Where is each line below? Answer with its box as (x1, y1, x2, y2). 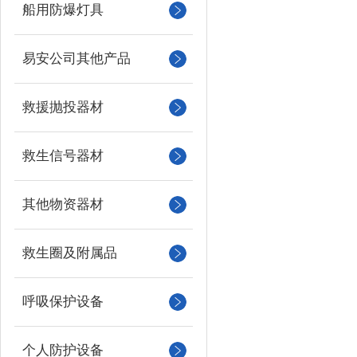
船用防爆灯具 (22, 2, 104, 18)
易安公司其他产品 (22, 51, 131, 66)
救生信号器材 (22, 148, 104, 163)
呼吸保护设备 (22, 294, 104, 309)
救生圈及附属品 (22, 245, 117, 261)
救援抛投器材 (22, 100, 104, 115)
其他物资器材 (22, 197, 104, 212)
